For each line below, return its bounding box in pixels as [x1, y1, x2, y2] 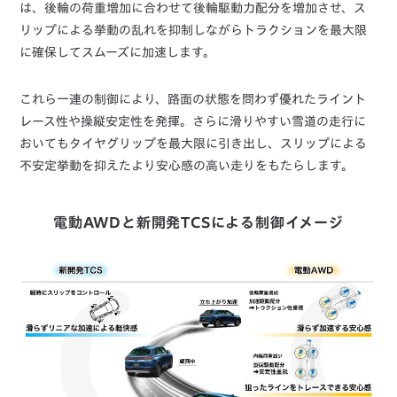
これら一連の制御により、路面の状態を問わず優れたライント [19, 93, 367, 106]
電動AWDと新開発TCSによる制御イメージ [53, 215, 344, 230]
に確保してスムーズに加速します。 [19, 46, 216, 59]
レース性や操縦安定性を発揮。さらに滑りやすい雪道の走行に [19, 115, 367, 128]
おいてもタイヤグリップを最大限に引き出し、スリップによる [19, 137, 368, 151]
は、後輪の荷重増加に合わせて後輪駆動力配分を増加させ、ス [19, 2, 367, 15]
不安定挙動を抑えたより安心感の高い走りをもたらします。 [19, 160, 354, 173]
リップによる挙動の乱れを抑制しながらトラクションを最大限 [19, 24, 368, 37]
